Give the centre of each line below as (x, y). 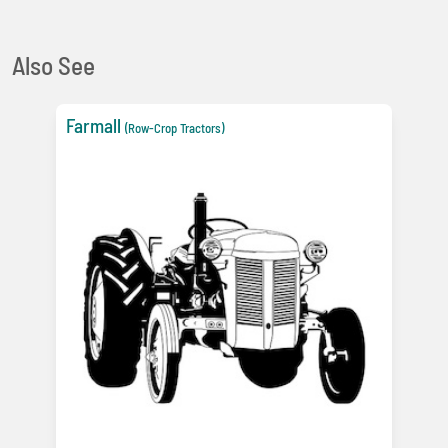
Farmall (93, 126)
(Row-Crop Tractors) (174, 128)
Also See (53, 65)
